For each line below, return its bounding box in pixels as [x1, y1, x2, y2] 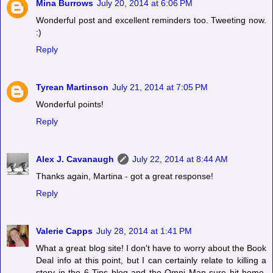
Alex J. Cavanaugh [36, 154, 114, 165]
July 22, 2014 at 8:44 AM [132, 154, 228, 165]
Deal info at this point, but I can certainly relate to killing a [36, 255, 266, 266]
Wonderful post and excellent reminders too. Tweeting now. [36, 15, 266, 26]
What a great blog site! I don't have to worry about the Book [36, 243, 266, 253]
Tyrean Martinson [36, 82, 108, 93]
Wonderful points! [36, 99, 104, 110]
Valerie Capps [36, 226, 93, 236]
